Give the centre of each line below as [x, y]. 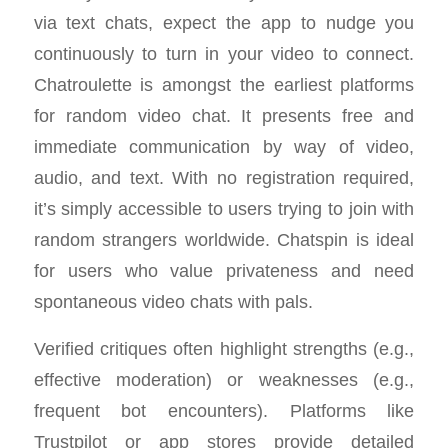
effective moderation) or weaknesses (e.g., [224, 379]
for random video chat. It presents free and [224, 115]
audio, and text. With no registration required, [224, 177]
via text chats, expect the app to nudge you [224, 22]
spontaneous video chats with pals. [173, 301]
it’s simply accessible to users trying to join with [224, 208]
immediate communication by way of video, [224, 146]
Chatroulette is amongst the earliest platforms [224, 84]
